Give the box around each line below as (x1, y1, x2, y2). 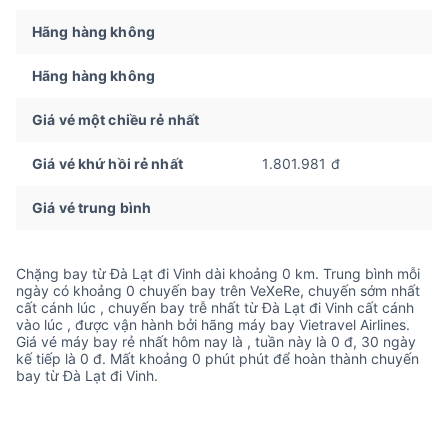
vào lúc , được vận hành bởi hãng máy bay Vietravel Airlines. (16, 315, 410, 333)
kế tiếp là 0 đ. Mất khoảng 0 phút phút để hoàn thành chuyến (16, 349, 419, 367)
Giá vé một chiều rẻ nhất (32, 110, 200, 128)
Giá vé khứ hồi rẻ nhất (32, 154, 183, 172)
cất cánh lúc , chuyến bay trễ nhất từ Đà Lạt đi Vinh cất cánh (16, 298, 414, 316)
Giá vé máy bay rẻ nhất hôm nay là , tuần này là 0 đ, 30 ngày (16, 332, 416, 350)
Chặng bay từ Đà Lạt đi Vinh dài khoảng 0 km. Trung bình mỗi (16, 264, 420, 282)
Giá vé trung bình (32, 198, 152, 216)
